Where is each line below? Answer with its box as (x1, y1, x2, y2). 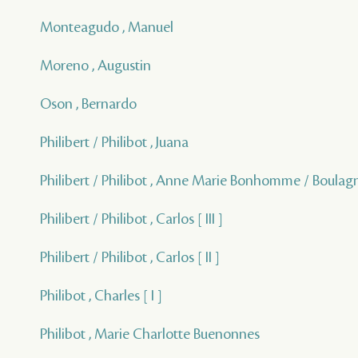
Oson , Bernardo (40, 96, 137, 112)
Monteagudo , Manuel (40, 19, 173, 35)
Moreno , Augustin (40, 58, 151, 74)
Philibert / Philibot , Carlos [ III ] (40, 211, 223, 227)
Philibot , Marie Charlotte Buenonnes (40, 326, 260, 342)
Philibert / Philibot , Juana (40, 134, 189, 150)
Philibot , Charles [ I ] (40, 288, 162, 304)
